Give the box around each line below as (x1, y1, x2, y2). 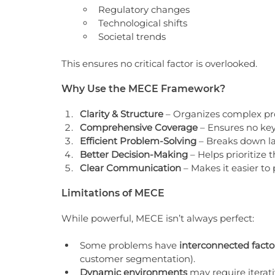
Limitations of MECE (61, 187, 165, 199)
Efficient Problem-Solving (80, 135, 196, 147)
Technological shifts (98, 17, 187, 29)
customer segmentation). (80, 253, 195, 265)
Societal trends (98, 31, 166, 42)
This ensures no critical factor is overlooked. (61, 58, 257, 69)
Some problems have (80, 239, 179, 251)
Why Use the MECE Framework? (61, 83, 225, 95)
